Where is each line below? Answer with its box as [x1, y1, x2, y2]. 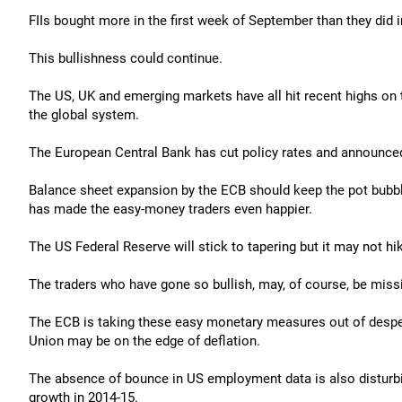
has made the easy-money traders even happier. [29, 201, 312, 217]
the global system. [29, 107, 139, 123]
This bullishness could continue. [29, 50, 223, 66]
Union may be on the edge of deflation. [29, 333, 260, 349]
